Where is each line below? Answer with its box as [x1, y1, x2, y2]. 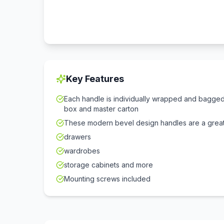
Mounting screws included [64, 174, 150, 183]
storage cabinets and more [64, 160, 153, 169]
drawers [64, 132, 91, 141]
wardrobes [64, 146, 100, 155]
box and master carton [64, 104, 138, 113]
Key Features [66, 73, 124, 84]
